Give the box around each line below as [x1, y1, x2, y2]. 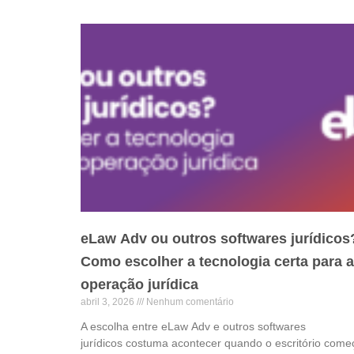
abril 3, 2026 [81, 296, 137, 307]
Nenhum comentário [144, 296, 234, 307]
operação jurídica [81, 276, 198, 292]
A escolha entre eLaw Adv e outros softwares [81, 319, 306, 333]
